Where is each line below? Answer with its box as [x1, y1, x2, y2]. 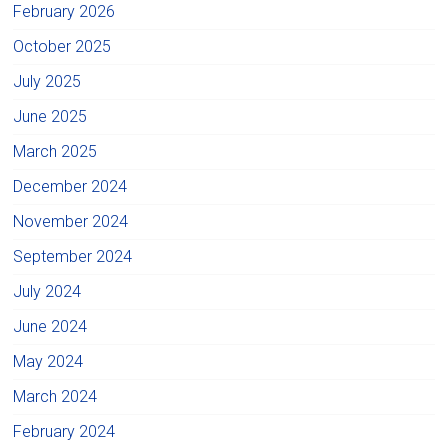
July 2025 [13, 71, 82, 91]
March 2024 [13, 386, 98, 406]
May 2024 [13, 351, 84, 371]
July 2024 [13, 281, 82, 301]
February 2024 [13, 421, 116, 441]
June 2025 [13, 106, 88, 126]
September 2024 [13, 246, 133, 266]
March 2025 [13, 141, 98, 161]
